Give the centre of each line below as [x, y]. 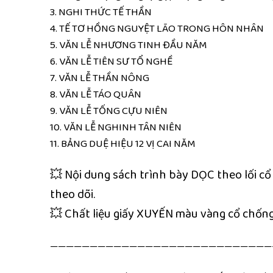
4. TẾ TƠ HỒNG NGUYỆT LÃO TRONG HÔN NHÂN [157, 28]
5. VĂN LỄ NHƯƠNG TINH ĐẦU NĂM [129, 44]
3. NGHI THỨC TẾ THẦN [101, 12]
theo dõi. [73, 195]
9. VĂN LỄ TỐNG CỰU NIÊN [109, 110]
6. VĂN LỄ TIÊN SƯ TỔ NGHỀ [111, 61]
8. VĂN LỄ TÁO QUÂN [96, 94]
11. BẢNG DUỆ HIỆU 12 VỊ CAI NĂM [123, 143]
